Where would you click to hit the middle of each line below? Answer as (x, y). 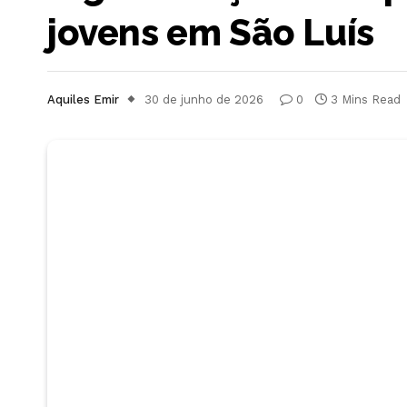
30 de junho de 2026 (204, 99)
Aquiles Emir (83, 99)
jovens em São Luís (211, 32)
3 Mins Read (366, 99)
